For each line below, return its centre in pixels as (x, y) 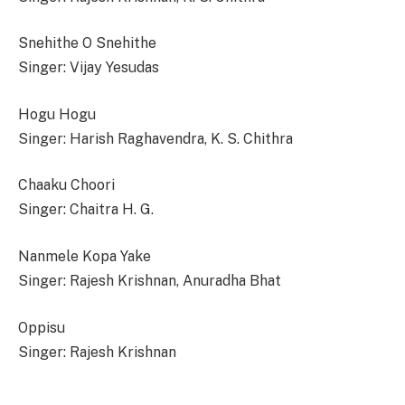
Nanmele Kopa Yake (85, 257)
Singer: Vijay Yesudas (89, 68)
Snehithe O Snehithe (87, 43)
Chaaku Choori (66, 185)
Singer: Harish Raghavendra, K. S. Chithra (155, 138)
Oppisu (42, 327)
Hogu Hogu (57, 114)
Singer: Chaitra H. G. (86, 210)
